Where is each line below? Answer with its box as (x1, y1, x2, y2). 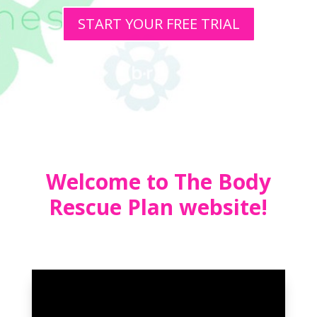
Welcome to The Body (45, 167, 271, 196)
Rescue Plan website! (49, 192, 268, 221)
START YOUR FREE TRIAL (77, 14, 240, 34)
